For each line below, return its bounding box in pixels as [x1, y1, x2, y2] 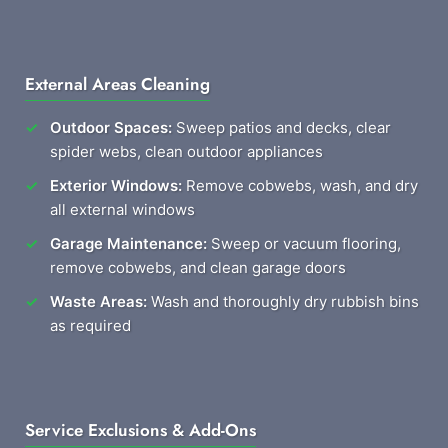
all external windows [50, 200, 195, 219]
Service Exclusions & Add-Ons [25, 418, 256, 442]
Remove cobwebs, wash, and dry [182, 176, 418, 195]
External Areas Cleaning [25, 72, 210, 96]
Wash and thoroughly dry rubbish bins [147, 292, 419, 311]
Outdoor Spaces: [50, 118, 172, 137]
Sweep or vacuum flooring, [207, 234, 401, 253]
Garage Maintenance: [50, 234, 207, 253]
